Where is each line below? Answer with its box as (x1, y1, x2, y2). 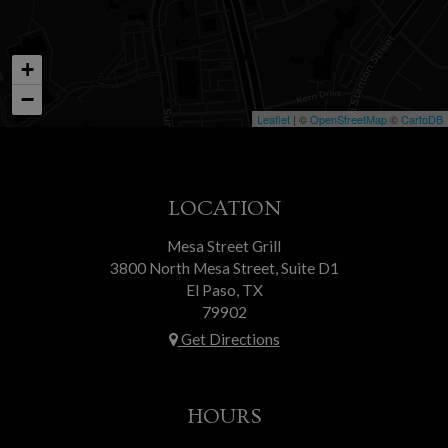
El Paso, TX (185, 281, 263, 299)
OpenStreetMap (310, 111, 387, 127)
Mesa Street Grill (167, 237, 281, 255)
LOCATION (167, 196, 281, 221)
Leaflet (257, 111, 290, 127)
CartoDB (401, 111, 443, 127)
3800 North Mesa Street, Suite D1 (109, 259, 339, 277)
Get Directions (177, 330, 280, 348)
